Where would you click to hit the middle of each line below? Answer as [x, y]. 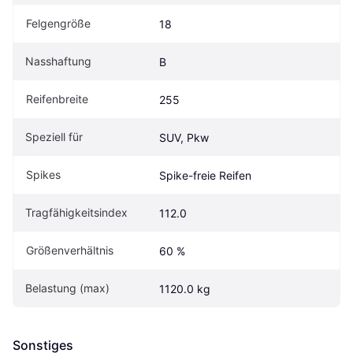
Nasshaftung [58, 61]
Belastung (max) [67, 288]
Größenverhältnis [70, 251]
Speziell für [54, 137]
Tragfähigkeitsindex [76, 213]
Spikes [43, 175]
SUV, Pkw [184, 138]
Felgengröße [58, 24]
